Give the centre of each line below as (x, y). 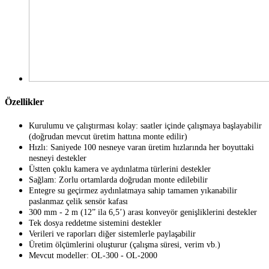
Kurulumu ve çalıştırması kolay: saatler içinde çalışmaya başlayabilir (145, 126)
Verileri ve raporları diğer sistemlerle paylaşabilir (112, 234)
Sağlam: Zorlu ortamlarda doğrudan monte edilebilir (118, 180)
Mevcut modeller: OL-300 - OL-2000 (93, 256)
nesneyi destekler (58, 159)
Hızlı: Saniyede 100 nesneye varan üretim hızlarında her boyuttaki (141, 148)
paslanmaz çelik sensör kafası (78, 202)
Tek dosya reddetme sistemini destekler (95, 223)
